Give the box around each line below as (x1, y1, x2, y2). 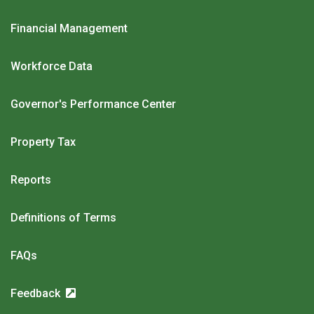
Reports (11, 173, 51, 187)
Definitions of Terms (11, 211, 116, 225)
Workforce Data (11, 60, 93, 74)
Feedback (11, 287, 63, 301)
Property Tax (11, 135, 76, 149)
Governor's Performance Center (11, 97, 176, 111)
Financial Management (11, 22, 128, 36)
